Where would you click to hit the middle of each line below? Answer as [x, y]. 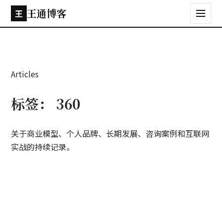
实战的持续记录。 [43, 147]
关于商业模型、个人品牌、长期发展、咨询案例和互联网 [110, 134]
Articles [25, 74]
